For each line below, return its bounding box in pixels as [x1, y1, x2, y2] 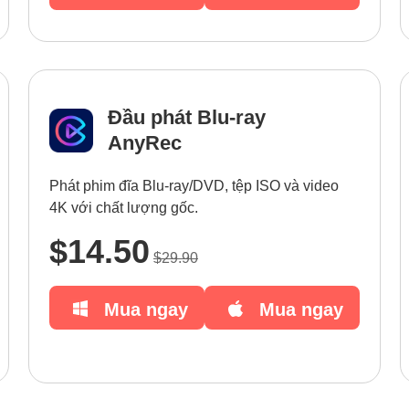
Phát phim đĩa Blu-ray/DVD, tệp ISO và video [49, 178, 339, 194]
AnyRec [108, 131, 182, 154]
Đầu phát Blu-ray [108, 106, 266, 129]
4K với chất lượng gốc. [49, 200, 198, 215]
